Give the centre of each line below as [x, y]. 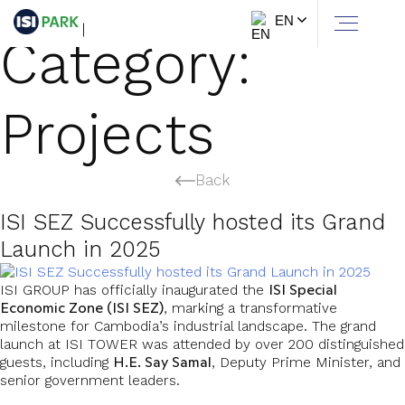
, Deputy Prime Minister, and [306, 362]
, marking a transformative [250, 308]
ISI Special [303, 290]
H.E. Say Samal [162, 362]
